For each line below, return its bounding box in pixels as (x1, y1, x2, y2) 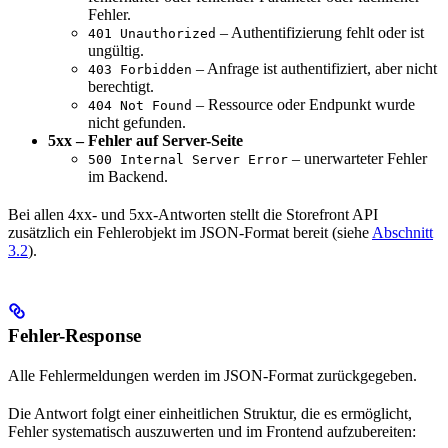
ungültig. (88, 42, 144, 60)
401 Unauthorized (88, 26, 216, 42)
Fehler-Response (8, 325, 141, 347)
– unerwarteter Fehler (288, 150, 427, 168)
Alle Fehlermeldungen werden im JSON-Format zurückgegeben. (8, 367, 417, 385)
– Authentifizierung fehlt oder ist (216, 24, 424, 42)
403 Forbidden (88, 62, 192, 78)
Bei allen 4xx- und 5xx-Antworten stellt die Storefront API (8, 206, 378, 224)
